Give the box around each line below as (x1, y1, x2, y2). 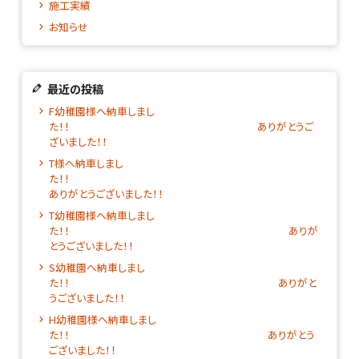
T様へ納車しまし (48, 155, 123, 171)
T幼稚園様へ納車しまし (48, 208, 155, 224)
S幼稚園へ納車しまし (48, 260, 145, 276)
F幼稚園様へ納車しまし (48, 103, 155, 119)
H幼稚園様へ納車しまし (48, 312, 156, 328)
